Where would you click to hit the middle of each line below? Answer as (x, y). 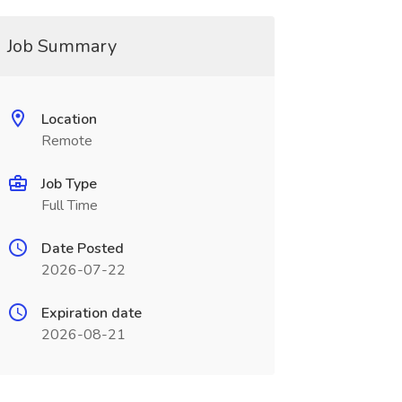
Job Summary (61, 46)
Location (69, 119)
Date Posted (82, 249)
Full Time (69, 205)
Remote (66, 141)
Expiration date (91, 313)
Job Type (69, 184)
